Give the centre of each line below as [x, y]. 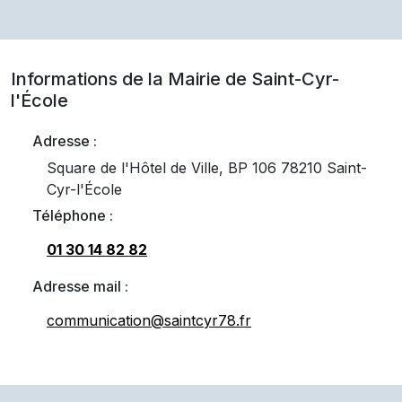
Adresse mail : [80, 286]
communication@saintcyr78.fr [149, 320]
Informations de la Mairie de [131, 79]
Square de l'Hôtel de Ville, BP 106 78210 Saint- [207, 168]
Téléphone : [73, 215]
